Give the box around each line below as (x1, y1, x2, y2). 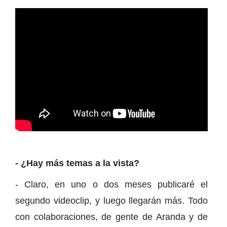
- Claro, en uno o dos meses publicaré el (15, 179, 208, 190)
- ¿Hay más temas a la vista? (15, 158, 139, 169)
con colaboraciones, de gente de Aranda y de (15, 212, 208, 222)
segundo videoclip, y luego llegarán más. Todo (15, 196, 208, 206)
